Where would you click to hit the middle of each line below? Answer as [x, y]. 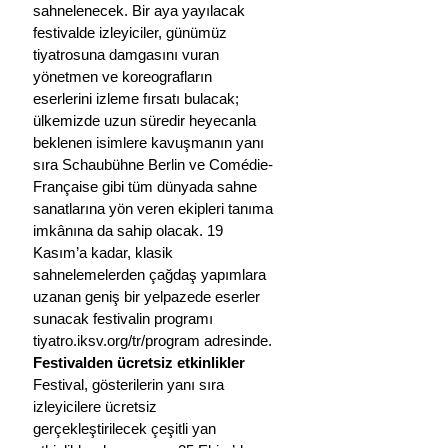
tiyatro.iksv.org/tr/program [116, 340]
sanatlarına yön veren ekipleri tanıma [155, 208]
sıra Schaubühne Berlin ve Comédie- [153, 164]
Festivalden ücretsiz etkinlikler [139, 362]
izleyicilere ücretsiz [97, 406]
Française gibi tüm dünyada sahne [147, 186]
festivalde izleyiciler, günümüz [132, 32]
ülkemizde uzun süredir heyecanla [146, 120]
